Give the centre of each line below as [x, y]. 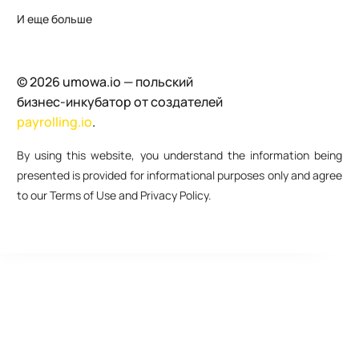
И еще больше [54, 18]
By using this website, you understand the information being [179, 155]
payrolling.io [54, 121]
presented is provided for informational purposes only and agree [179, 175]
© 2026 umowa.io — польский [105, 81]
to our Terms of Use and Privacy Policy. [114, 195]
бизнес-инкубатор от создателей [119, 101]
